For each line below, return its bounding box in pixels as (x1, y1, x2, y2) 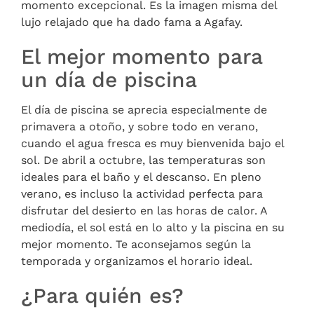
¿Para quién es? (21, 282, 184, 308)
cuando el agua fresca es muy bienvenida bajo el (21, 136, 284, 150)
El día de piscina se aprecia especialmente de (21, 102, 267, 116)
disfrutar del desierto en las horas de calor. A (21, 203, 267, 217)
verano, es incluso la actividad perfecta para (21, 186, 263, 200)
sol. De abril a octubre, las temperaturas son (21, 153, 266, 167)
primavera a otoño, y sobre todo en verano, (21, 119, 258, 133)
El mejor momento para (21, 43, 262, 69)
